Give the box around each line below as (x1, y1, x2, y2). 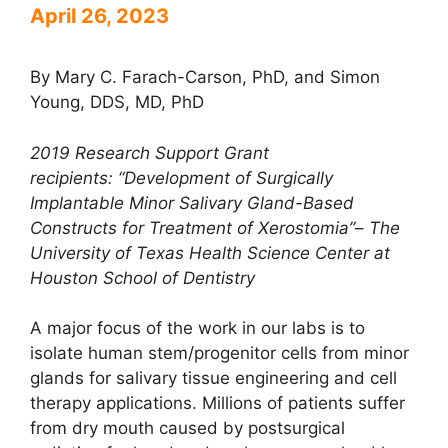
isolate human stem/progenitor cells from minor (30, 343, 409, 364)
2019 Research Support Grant (30, 142, 269, 163)
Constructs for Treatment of (30, 217, 253, 238)
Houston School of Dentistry (30, 267, 255, 288)
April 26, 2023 (30, 4, 169, 29)
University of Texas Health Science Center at (30, 242, 390, 263)
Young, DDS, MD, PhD (30, 92, 204, 113)
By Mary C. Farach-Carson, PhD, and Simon (30, 67, 380, 88)
